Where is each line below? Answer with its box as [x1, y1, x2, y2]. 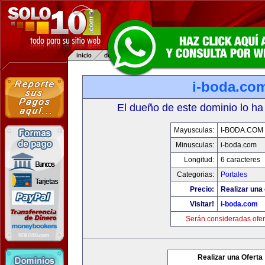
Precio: [189, 185, 214, 193]
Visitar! [189, 200, 214, 208]
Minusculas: [175, 141, 214, 149]
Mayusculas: [173, 126, 214, 134]
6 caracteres [220, 156, 260, 164]
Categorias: [176, 170, 214, 179]
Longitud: [183, 156, 214, 164]
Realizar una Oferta [198, 253, 263, 261]
